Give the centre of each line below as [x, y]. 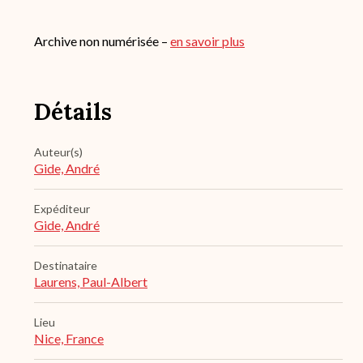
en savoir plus [207, 41]
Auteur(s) [58, 152]
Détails [73, 112]
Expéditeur [62, 209]
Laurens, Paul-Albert [91, 282]
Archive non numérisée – [102, 41]
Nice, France [69, 339]
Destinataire [66, 266]
